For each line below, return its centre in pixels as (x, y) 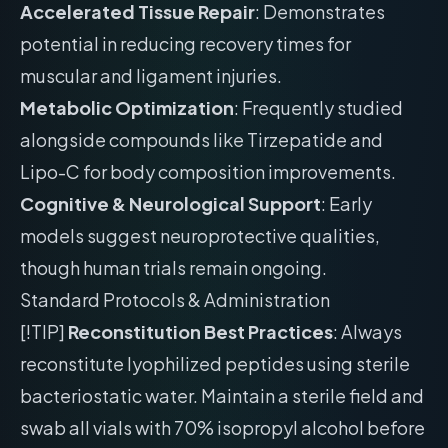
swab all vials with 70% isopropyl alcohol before (222, 427)
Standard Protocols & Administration (175, 299)
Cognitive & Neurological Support (170, 203)
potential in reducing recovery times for (185, 43)
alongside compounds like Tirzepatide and (201, 139)
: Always (367, 331)
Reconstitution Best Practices (200, 331)
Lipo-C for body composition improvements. (208, 171)
